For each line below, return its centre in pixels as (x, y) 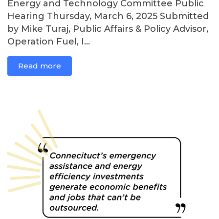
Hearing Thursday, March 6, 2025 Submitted (108, 16)
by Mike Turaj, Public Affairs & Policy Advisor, (108, 29)
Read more (40, 66)
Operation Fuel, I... (49, 42)
